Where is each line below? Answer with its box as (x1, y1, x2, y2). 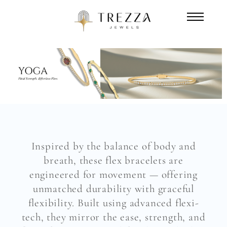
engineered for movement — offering (29, 168, 198, 181)
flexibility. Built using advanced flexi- (28, 197, 199, 210)
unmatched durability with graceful (32, 182, 195, 196)
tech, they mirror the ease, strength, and (21, 211, 206, 224)
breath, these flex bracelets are (44, 154, 183, 167)
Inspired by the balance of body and (31, 140, 196, 153)
